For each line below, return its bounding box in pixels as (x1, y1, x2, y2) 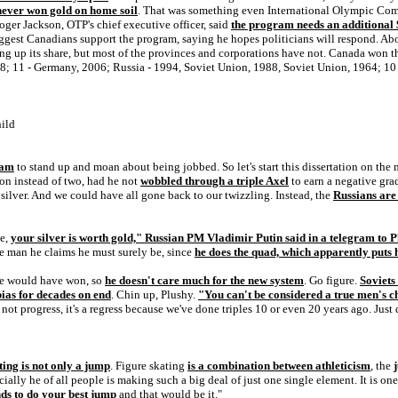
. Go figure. (304, 274, 360, 287)
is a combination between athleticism (187, 359, 370, 372)
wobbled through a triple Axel (140, 174, 289, 187)
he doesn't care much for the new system (105, 274, 304, 287)
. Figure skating (110, 359, 187, 372)
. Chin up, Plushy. (111, 288, 198, 301)
